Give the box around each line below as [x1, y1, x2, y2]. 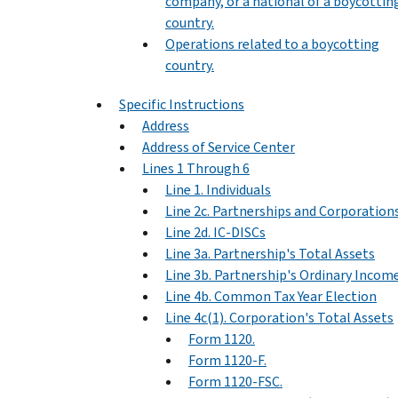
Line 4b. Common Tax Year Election [165, 286, 377, 306]
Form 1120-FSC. [188, 371, 283, 391]
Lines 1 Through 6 [142, 158, 250, 178]
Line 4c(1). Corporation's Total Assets [165, 307, 394, 327]
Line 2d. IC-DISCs [165, 222, 266, 242]
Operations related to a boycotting [165, 34, 379, 53]
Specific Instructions [119, 94, 244, 114]
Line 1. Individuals [165, 179, 271, 199]
